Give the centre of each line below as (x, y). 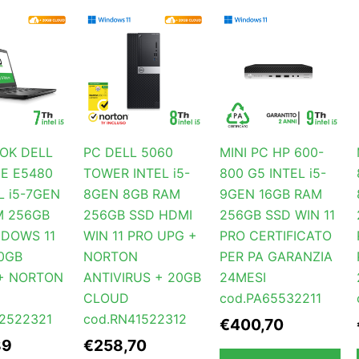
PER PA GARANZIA (276, 257)
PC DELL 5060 (128, 153)
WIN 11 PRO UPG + (140, 236)
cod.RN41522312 (135, 319)
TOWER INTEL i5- (136, 173)
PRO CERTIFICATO (276, 236)
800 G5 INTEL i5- (273, 173)
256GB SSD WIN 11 (278, 215)
